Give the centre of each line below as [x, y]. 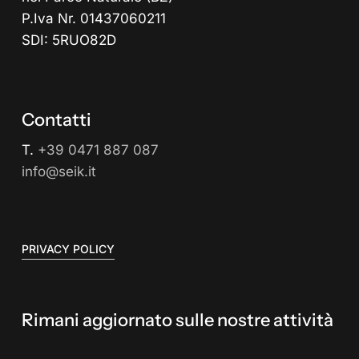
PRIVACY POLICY [68, 249]
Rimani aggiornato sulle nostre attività [177, 321]
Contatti [56, 119]
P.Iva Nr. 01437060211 [93, 18]
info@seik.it [58, 171]
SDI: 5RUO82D [69, 40]
